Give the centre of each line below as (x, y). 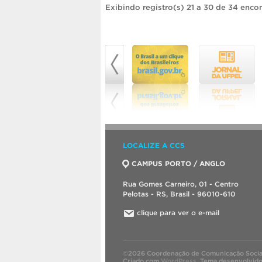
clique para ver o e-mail (178, 213)
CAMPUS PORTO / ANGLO (178, 164)
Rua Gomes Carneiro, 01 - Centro (181, 184)
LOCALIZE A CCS (154, 146)
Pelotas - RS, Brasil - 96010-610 (179, 194)
